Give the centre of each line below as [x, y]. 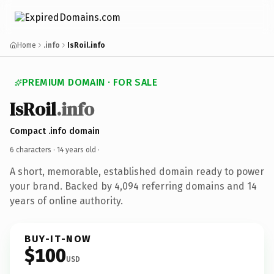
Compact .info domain [55, 131]
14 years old [76, 150]
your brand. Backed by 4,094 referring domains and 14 [133, 186]
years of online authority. [66, 201]
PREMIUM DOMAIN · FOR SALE [90, 82]
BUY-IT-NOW [58, 239]
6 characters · [33, 150]
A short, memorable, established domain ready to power [137, 171]
